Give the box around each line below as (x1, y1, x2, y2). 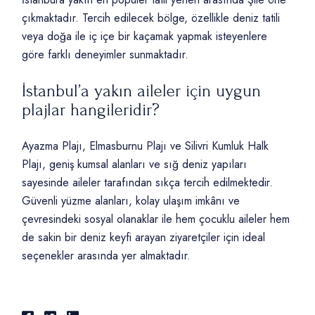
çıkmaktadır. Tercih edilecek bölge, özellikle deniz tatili (22, 10, 281, 27)
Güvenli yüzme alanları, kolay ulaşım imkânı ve (22, 193, 240, 210)
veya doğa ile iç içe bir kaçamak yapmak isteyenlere (22, 28, 268, 45)
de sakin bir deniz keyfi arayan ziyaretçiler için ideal (22, 229, 266, 246)
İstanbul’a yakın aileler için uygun (22, 82, 262, 101)
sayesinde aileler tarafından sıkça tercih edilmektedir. (22, 174, 274, 191)
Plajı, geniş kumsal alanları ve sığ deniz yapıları (22, 156, 247, 173)
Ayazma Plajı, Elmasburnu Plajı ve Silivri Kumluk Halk (22, 138, 269, 155)
